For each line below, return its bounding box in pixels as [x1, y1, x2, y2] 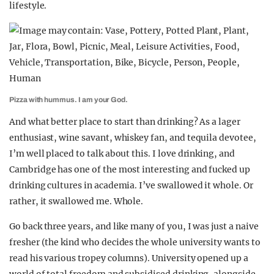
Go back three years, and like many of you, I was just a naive [9, 221, 259, 232]
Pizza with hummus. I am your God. [9, 95, 128, 104]
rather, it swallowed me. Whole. [9, 196, 144, 207]
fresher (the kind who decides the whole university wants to [9, 237, 261, 248]
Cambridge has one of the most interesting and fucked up [9, 164, 250, 175]
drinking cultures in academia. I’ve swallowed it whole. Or [9, 180, 253, 191]
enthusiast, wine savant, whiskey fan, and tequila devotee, [9, 132, 256, 143]
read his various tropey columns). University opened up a [9, 253, 248, 264]
